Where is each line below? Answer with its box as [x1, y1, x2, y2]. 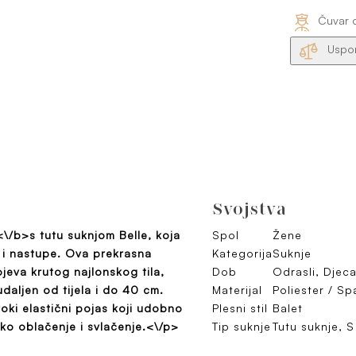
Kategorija [212, 246, 273, 260]
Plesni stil [212, 300, 268, 315]
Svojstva [212, 198, 287, 219]
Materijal [212, 282, 262, 296]
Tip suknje [212, 319, 271, 333]
